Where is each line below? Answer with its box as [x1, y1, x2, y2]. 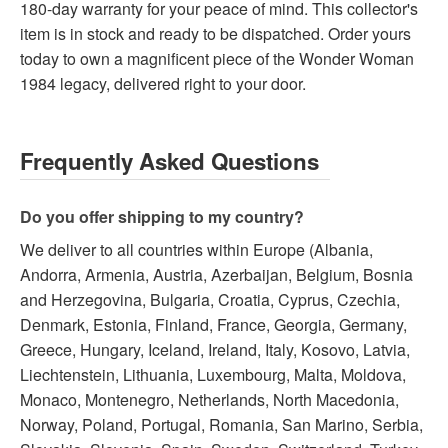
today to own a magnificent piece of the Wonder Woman [20, 47, 414, 71]
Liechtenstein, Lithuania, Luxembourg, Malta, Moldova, [20, 363, 406, 387]
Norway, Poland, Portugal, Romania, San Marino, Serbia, [20, 413, 423, 437]
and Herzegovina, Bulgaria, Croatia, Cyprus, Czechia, [20, 288, 400, 312]
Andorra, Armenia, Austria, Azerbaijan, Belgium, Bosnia [20, 263, 413, 287]
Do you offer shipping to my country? [20, 205, 304, 229]
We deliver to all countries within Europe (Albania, [20, 238, 373, 262]
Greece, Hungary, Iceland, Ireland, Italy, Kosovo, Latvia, [20, 338, 410, 362]
